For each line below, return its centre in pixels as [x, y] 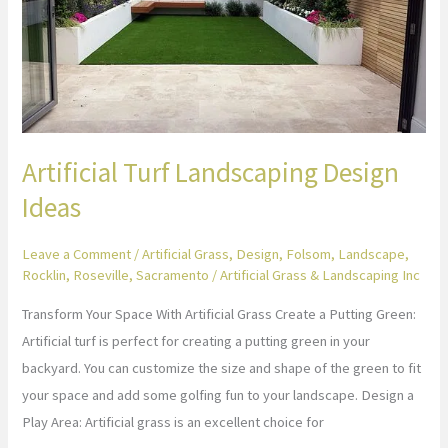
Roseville [101, 275]
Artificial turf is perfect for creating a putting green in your [196, 340]
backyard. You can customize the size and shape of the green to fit [222, 367]
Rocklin [44, 275]
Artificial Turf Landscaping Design [211, 172]
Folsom [309, 254]
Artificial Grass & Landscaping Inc [320, 275]
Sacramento [173, 275]
